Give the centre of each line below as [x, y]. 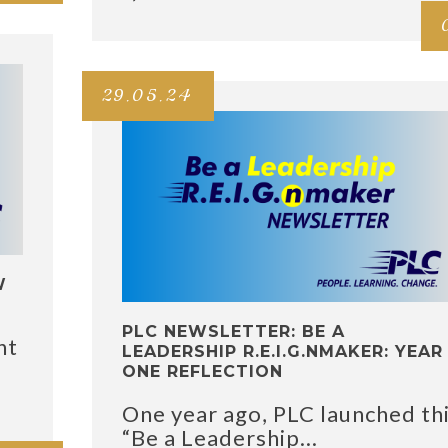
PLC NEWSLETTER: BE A [233, 332]
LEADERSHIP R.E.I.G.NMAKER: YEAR [282, 352]
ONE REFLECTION [202, 372]
